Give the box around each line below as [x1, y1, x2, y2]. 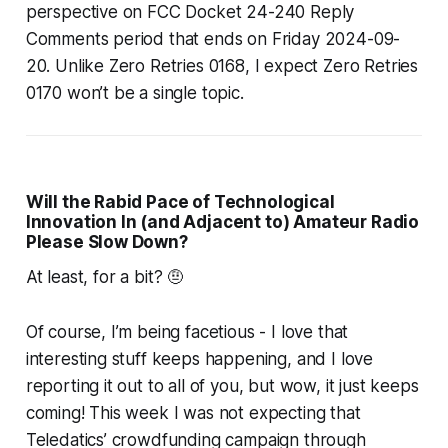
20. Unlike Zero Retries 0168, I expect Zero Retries [25, 56, 419, 77]
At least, [25, 267, 94, 288]
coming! [25, 403, 85, 424]
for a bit [93, 267, 154, 288]
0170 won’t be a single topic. [25, 83, 244, 104]
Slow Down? [83, 232, 188, 253]
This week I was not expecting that [84, 403, 361, 424]
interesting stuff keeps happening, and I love [25, 349, 374, 370]
